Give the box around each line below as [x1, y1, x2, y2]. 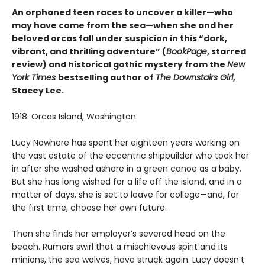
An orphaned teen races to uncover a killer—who [12, 7, 233, 19]
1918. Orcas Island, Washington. [12, 111, 138, 123]
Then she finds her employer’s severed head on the [12, 228, 225, 240]
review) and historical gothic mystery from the [12, 59, 227, 71]
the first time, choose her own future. [12, 202, 167, 214]
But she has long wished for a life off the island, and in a [12, 176, 242, 188]
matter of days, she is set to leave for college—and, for [12, 189, 239, 201]
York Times [12, 72, 58, 84]
